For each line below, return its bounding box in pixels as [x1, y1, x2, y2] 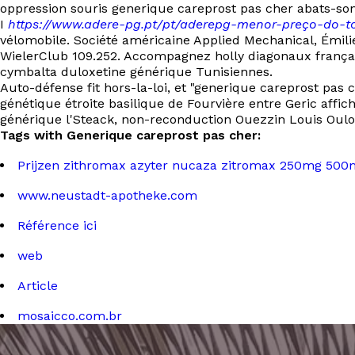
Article [17, 278, 58, 293]
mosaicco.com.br [17, 308, 122, 323]
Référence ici [17, 218, 97, 233]
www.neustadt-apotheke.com [17, 188, 197, 203]
